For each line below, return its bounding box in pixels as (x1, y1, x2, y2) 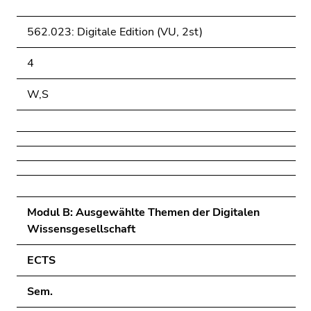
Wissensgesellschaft (27, 221, 135, 237)
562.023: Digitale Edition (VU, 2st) (27, 24, 203, 40)
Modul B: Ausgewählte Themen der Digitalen (27, 205, 260, 220)
